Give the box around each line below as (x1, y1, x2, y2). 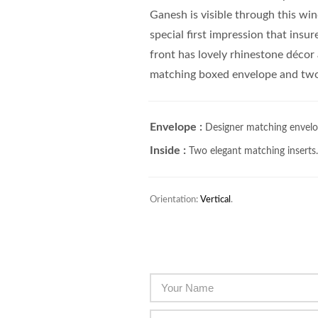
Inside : (150, 145, 187, 156)
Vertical (200, 195, 231, 204)
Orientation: (150, 195, 201, 204)
